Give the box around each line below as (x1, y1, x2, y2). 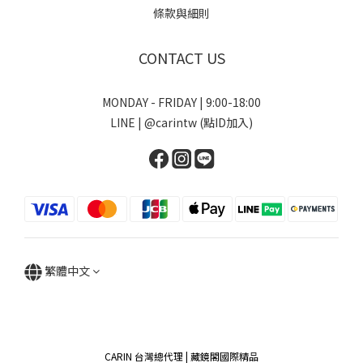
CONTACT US (138, 47, 225, 69)
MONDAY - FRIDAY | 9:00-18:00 (102, 94, 261, 111)
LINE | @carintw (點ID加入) (110, 114, 253, 131)
